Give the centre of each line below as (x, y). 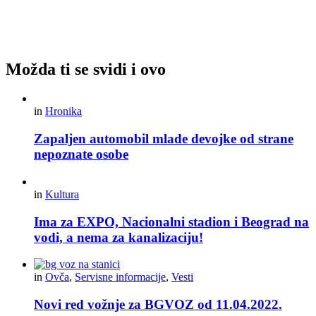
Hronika (63, 111)
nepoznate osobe (81, 154)
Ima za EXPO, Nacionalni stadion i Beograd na (171, 221)
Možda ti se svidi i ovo (86, 69)
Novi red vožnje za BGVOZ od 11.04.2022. (158, 304)
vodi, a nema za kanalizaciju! (119, 237)
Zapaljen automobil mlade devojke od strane (164, 139)
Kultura (62, 194)
